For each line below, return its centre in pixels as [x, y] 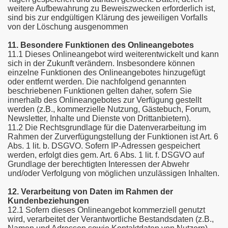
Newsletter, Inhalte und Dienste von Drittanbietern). [99, 118]
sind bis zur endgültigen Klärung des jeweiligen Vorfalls [108, 18]
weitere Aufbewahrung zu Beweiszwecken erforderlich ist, [111, 8]
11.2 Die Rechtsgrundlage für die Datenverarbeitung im [107, 127]
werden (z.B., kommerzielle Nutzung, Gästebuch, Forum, [109, 109]
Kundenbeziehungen [48, 201]
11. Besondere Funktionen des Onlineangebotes [101, 45]
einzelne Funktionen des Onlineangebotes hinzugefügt [106, 73]
